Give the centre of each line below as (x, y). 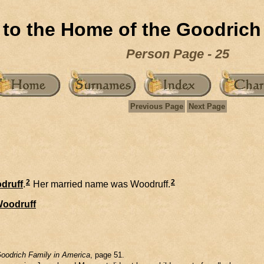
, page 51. (107, 255)
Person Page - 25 (177, 54)
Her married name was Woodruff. (100, 184)
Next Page (207, 106)
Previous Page (156, 106)
